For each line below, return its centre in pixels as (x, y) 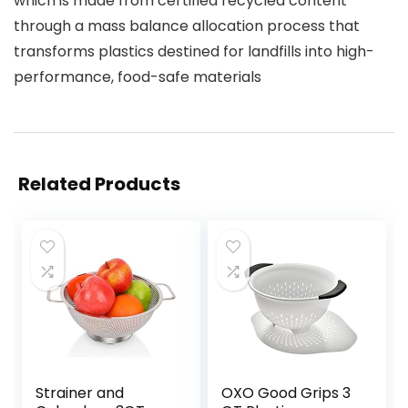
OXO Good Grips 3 (286, 393)
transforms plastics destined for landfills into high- (194, 52)
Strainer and (80, 393)
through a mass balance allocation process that (187, 26)
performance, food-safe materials (138, 77)
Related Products (99, 184)
